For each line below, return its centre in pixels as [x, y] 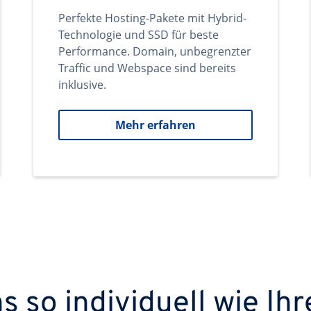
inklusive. [82, 85]
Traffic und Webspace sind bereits [147, 68]
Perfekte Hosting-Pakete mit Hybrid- [152, 18]
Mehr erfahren [155, 125]
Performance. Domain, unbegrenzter [155, 51]
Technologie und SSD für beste [138, 35]
